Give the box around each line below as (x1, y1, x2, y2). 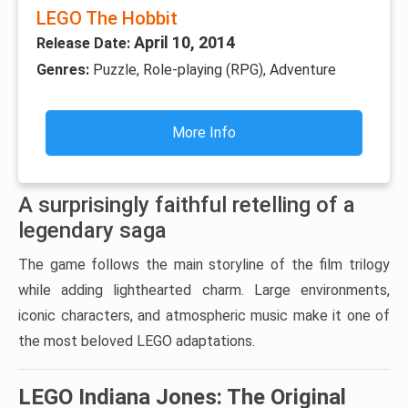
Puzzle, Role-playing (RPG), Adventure (93, 60, 336, 78)
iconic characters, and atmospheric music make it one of (18, 306, 390, 324)
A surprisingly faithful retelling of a (18, 191, 355, 218)
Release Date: (36, 34, 134, 52)
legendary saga (18, 217, 167, 243)
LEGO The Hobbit (36, 6, 178, 29)
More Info (172, 123, 236, 141)
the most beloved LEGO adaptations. (18, 331, 255, 350)
